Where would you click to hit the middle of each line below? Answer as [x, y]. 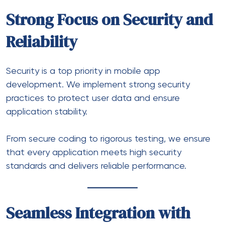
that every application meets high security [94, 152]
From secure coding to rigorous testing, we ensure [108, 139]
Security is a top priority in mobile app [83, 71]
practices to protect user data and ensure [93, 98]
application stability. [47, 112]
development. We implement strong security [98, 85]
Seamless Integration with [98, 213]
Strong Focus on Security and [109, 19]
